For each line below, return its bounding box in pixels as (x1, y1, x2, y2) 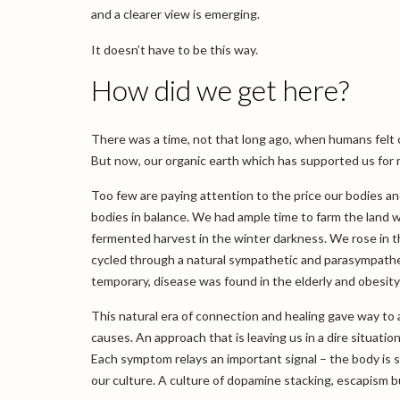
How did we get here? (91, 71, 349, 107)
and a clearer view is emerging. (91, 6, 260, 22)
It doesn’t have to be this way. (91, 41, 258, 57)
